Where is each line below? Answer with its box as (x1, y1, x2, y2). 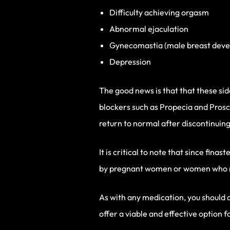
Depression (109, 56, 151, 67)
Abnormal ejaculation (109, 23, 188, 34)
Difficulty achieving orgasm (109, 7, 209, 17)
